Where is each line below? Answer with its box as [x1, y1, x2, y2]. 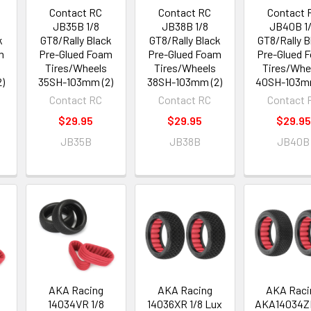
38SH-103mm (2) [147, 74, 223, 88]
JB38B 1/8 [161, 19, 208, 33]
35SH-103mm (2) [38, 74, 114, 88]
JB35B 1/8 [52, 19, 99, 33]
